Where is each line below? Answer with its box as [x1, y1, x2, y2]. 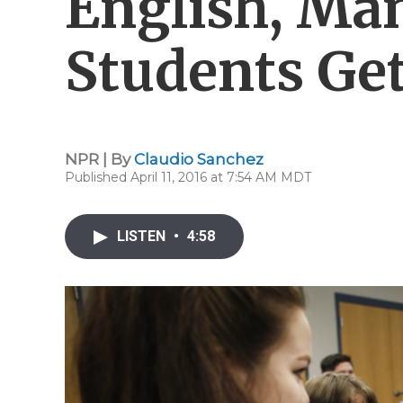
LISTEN [117, 228, 169, 245]
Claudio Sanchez [134, 150, 264, 168]
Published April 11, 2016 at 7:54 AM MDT [65, 169, 311, 185]
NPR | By [65, 150, 134, 168]
